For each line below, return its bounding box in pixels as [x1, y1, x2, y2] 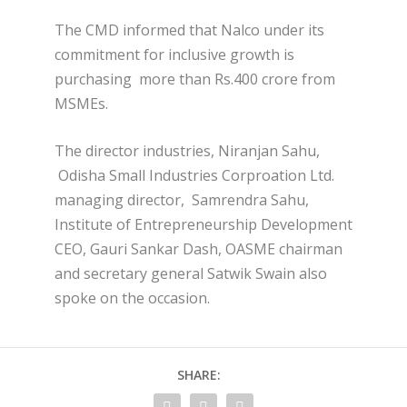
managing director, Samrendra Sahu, [55, 190, 309, 211]
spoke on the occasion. [55, 288, 210, 309]
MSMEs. [55, 93, 108, 114]
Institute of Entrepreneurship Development [55, 214, 352, 235]
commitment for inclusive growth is [55, 44, 294, 65]
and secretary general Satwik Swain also [55, 263, 327, 284]
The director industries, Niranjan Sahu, [55, 141, 320, 162]
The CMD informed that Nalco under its [55, 19, 324, 40]
